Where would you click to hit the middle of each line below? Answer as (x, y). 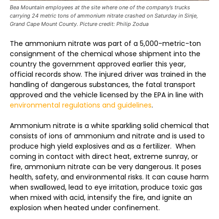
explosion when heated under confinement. (85, 208)
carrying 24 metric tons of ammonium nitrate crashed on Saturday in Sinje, (104, 16)
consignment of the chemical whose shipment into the (105, 54)
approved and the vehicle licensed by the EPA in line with (107, 95)
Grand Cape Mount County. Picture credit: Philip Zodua (79, 24)
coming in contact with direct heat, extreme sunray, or (104, 156)
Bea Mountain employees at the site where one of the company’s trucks (100, 7)
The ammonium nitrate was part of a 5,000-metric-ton (105, 44)
